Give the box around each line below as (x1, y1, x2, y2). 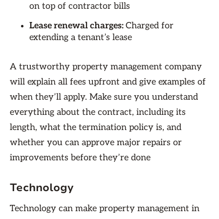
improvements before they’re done (10, 153, 151, 163)
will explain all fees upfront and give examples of (10, 77, 206, 87)
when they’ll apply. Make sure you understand (10, 92, 198, 102)
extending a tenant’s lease (29, 32, 132, 43)
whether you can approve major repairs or (10, 137, 182, 148)
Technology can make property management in (10, 203, 199, 214)
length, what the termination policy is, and (10, 122, 181, 132)
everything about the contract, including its (10, 107, 186, 117)
